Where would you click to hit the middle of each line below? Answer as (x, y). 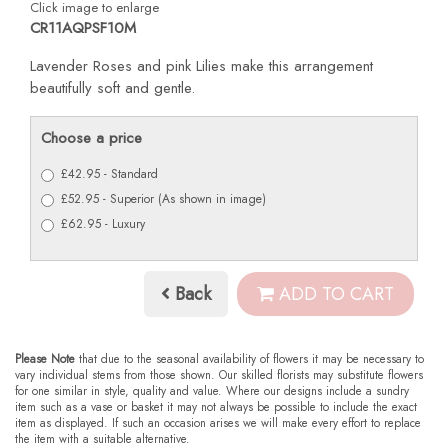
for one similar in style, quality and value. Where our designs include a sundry (212, 390)
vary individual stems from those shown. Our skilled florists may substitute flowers (219, 374)
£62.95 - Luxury (103, 224)
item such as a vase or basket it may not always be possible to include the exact (216, 406)
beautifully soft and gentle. (112, 88)
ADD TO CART (334, 294)
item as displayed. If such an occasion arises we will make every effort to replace (218, 422)
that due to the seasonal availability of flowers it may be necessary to (249, 358)
